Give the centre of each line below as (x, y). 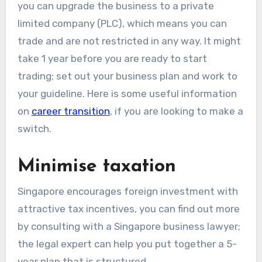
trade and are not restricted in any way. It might (129, 41)
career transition (70, 111)
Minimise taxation (96, 166)
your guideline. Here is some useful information (127, 93)
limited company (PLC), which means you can (122, 23)
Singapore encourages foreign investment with (127, 191)
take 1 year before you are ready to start (112, 58)
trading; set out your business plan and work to (127, 76)
